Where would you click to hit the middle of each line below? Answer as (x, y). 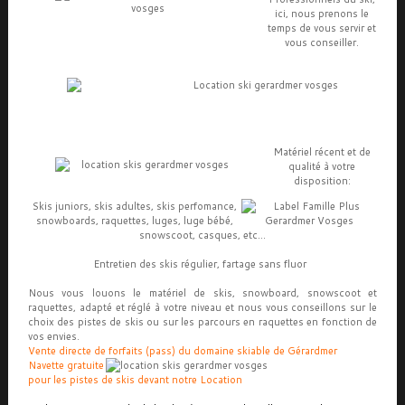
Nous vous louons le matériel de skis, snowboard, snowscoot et (202, 293)
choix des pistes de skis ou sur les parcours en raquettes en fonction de (202, 322)
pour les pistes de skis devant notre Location (135, 380)
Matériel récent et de (322, 152)
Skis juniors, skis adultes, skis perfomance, (134, 206)
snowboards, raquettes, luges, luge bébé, (134, 221)
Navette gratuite (66, 365)
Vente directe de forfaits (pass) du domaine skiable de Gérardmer (182, 351)
